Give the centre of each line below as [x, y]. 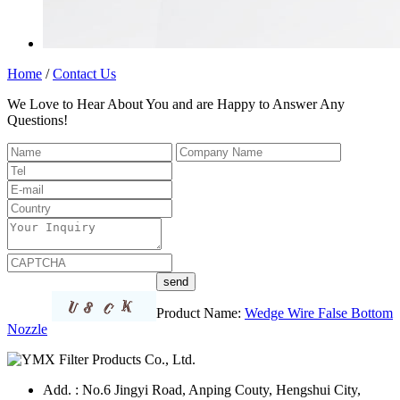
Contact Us [84, 74]
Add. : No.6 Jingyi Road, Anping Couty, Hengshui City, [202, 390]
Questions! [37, 120]
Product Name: [200, 313]
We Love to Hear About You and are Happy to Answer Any [176, 104]
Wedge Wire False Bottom [319, 313]
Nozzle [27, 329]
